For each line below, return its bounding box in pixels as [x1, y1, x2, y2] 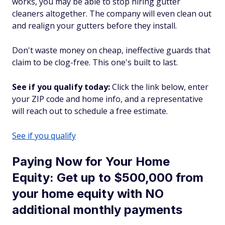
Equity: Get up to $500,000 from [12, 170, 203, 185]
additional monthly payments [12, 202, 182, 217]
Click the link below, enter [110, 81, 208, 92]
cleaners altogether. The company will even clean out [12, 8, 211, 19]
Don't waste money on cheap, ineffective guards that [12, 45, 210, 56]
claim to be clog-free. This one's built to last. [12, 57, 178, 68]
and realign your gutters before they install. [12, 20, 177, 31]
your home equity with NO [12, 186, 164, 201]
